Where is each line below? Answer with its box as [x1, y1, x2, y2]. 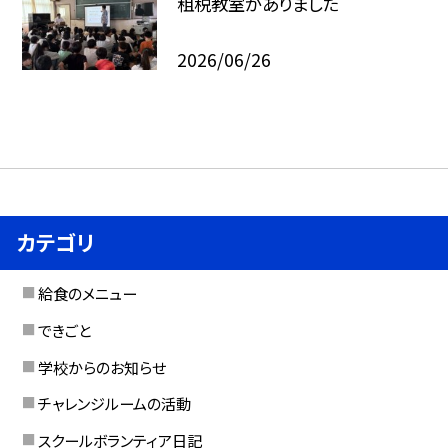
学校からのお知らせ [37, 355, 166, 378]
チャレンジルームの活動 [37, 392, 191, 415]
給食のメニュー [37, 282, 137, 305]
